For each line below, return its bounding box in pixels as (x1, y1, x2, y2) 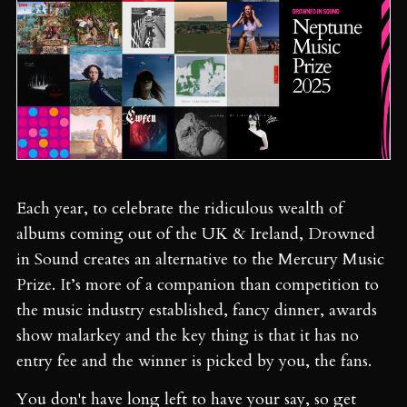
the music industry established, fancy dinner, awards (16, 298, 377, 322)
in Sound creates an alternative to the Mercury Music (16, 247, 384, 271)
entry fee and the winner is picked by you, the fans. (16, 349, 372, 372)
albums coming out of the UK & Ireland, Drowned (16, 222, 375, 245)
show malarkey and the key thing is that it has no (16, 323, 359, 347)
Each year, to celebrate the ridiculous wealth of (16, 196, 343, 220)
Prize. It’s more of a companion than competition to (16, 273, 379, 296)
